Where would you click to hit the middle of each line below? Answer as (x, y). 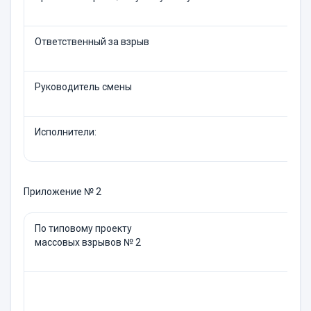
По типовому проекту (83, 228)
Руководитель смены (83, 87)
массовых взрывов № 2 (88, 242)
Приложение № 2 (62, 192)
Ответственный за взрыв (92, 42)
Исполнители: (66, 132)
